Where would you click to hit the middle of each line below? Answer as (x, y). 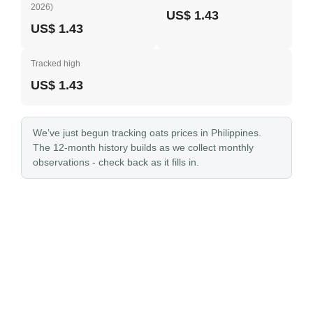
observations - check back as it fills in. (116, 162)
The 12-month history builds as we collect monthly (143, 147)
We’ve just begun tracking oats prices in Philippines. (147, 133)
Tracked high (56, 64)
